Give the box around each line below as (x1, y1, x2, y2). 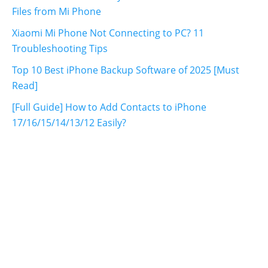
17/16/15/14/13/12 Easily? (12, 116, 126, 130)
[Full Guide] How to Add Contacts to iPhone (12, 100, 206, 114)
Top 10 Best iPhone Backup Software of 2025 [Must (12, 63, 239, 77)
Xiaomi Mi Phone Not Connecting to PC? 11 (12, 26, 204, 40)
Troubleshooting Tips (12, 42, 108, 56)
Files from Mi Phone (12, 5, 101, 19)
